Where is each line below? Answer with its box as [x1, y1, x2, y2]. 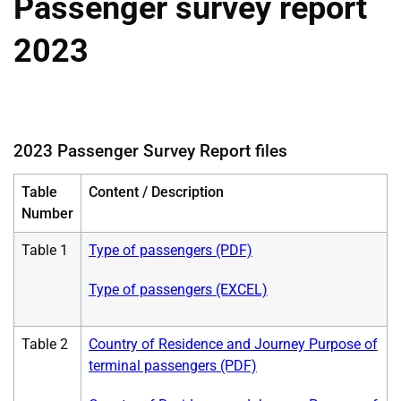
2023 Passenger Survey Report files [13, 140, 287, 161]
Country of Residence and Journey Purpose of [89, 335, 378, 353]
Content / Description [89, 183, 224, 200]
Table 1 [21, 241, 68, 259]
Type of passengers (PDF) [89, 241, 252, 259]
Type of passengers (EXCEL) [89, 280, 268, 298]
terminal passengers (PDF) [89, 356, 257, 374]
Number [21, 204, 73, 222]
